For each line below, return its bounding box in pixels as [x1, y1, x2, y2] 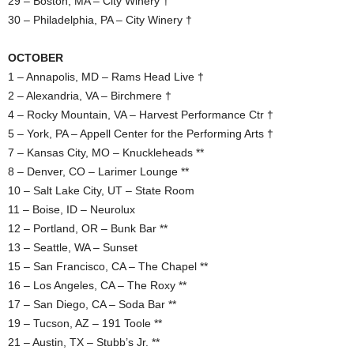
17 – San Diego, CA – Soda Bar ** [8, 297, 176, 311]
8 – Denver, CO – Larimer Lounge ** [8, 164, 189, 178]
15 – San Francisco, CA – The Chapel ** [8, 259, 208, 273]
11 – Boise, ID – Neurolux [8, 202, 135, 216]
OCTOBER [8, 51, 63, 64]
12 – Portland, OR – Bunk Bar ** [8, 221, 168, 235]
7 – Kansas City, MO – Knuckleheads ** [8, 145, 204, 159]
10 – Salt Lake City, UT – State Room [8, 183, 194, 197]
